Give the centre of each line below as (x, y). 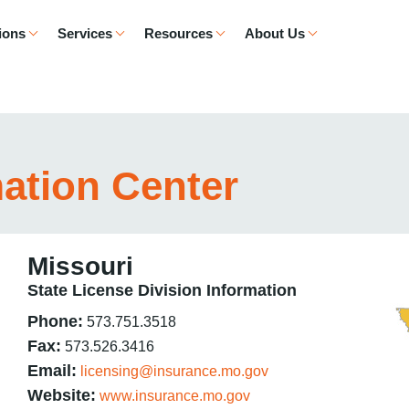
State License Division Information (162, 290)
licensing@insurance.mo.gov (174, 371)
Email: (52, 371)
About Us (274, 33)
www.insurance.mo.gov (175, 396)
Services (84, 33)
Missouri (80, 266)
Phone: (55, 321)
